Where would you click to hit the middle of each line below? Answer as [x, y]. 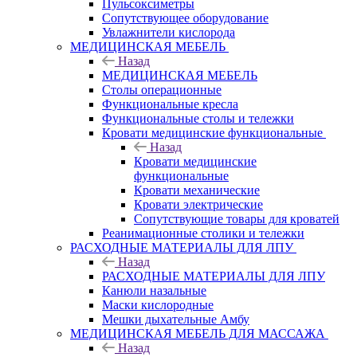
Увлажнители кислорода [169, 32]
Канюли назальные [154, 290]
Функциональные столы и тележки [198, 118]
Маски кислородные [158, 304]
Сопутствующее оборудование [185, 18]
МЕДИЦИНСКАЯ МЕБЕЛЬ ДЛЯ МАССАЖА [198, 333]
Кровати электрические [198, 204]
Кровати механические [197, 190]
